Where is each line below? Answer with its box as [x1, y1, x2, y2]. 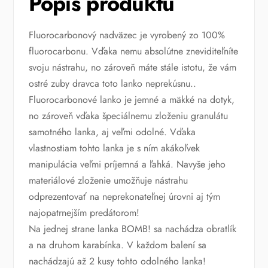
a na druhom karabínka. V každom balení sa [28, 238, 206, 252]
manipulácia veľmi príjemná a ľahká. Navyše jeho [28, 157, 226, 172]
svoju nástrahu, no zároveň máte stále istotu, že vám [28, 60, 236, 75]
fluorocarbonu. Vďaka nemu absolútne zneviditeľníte [28, 44, 238, 59]
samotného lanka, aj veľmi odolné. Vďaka [28, 125, 196, 139]
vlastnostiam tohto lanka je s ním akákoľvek [28, 141, 200, 156]
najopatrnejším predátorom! [28, 206, 139, 220]
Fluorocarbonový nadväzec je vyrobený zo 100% [28, 28, 225, 42]
